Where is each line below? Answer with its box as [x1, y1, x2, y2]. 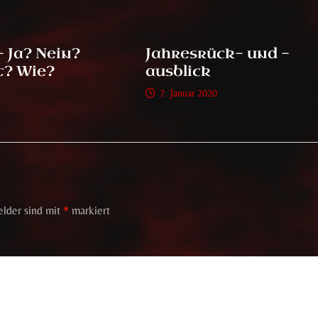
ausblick [146, 61, 212, 81]
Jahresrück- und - [146, 43, 290, 63]
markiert [69, 203, 111, 217]
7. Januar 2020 [160, 87, 218, 99]
